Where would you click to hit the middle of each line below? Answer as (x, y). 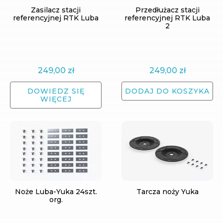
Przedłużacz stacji (167, 10)
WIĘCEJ (56, 99)
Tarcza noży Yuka (167, 192)
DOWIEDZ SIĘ (56, 91)
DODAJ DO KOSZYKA (167, 91)
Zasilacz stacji (56, 10)
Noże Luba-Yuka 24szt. (56, 192)
